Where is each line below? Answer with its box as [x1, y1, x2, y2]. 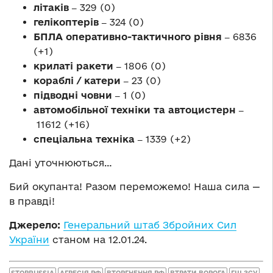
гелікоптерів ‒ [34, 16, 110, 27]
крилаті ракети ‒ [34, 60, 124, 71]
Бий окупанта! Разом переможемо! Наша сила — [9, 180, 260, 192]
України [9, 233, 49, 245]
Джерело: [9, 219, 63, 230]
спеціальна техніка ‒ [34, 133, 146, 144]
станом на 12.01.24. [49, 233, 147, 245]
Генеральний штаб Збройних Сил [63, 219, 236, 230]
